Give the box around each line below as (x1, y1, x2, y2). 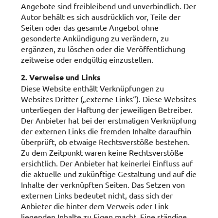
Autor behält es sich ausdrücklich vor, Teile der (20, 11, 181, 21)
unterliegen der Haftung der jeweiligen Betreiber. (20, 105, 193, 115)
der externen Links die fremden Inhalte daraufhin (20, 126, 191, 136)
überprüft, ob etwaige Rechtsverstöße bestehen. (20, 137, 190, 147)
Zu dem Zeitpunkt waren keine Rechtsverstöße (20, 147, 183, 158)
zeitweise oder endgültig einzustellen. (20, 54, 153, 64)
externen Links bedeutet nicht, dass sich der (20, 190, 173, 200)
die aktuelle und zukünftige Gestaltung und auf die (20, 169, 197, 179)
